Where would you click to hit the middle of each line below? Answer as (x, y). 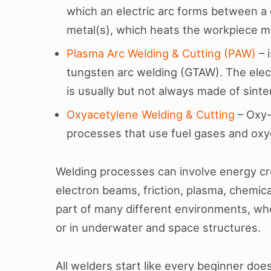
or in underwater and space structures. (158, 227)
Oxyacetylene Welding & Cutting (151, 114)
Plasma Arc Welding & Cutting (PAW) (163, 53)
